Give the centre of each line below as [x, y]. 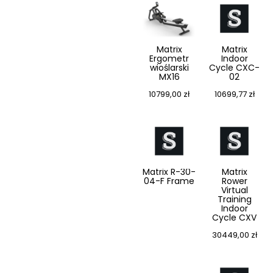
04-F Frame [169, 181]
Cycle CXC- [234, 68]
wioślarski [169, 68]
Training [234, 200]
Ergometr [169, 59]
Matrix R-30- [169, 172]
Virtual [234, 190]
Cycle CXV [234, 218]
